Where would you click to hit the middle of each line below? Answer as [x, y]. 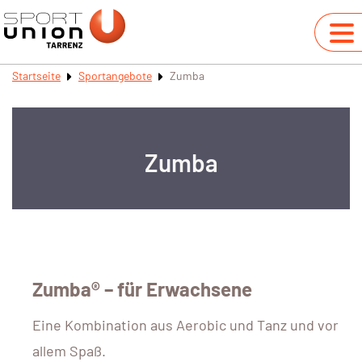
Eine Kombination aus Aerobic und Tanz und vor [185, 325]
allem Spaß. [69, 351]
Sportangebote [115, 76]
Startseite [36, 76]
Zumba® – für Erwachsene [142, 289]
